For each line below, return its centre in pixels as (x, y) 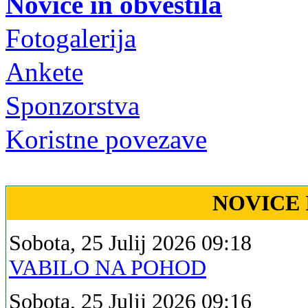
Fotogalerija (71, 38)
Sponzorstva (73, 105)
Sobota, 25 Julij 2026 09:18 (130, 243)
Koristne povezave (106, 139)
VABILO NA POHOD (108, 267)
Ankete (44, 71)
